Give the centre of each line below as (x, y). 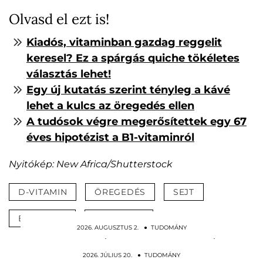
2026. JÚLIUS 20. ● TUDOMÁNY (131, 255)
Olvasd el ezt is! (59, 19)
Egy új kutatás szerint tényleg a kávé (128, 90)
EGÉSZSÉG (42, 219)
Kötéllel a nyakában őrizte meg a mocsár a (131, 243)
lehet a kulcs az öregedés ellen (110, 106)
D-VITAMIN (43, 192)
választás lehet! (69, 74)
